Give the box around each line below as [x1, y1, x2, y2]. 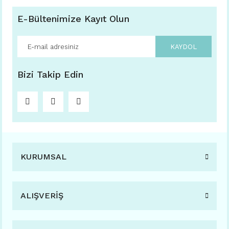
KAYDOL [170, 42, 197, 51]
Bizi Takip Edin [17, 69, 83, 80]
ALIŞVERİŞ [20, 191, 63, 200]
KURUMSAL [20, 152, 66, 162]
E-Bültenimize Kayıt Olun [17, 13, 129, 24]
